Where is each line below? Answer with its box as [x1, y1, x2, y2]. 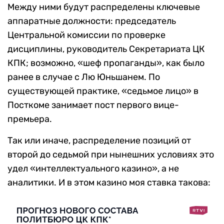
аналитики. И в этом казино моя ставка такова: [7, 176, 210, 188]
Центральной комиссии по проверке [7, 29, 165, 40]
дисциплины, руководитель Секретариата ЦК [7, 43, 205, 54]
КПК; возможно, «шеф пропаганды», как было [7, 57, 204, 68]
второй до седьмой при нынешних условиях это [7, 148, 214, 160]
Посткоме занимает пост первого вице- [7, 99, 179, 110]
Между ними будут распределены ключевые [7, 1, 200, 12]
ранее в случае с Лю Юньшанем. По [7, 71, 160, 82]
